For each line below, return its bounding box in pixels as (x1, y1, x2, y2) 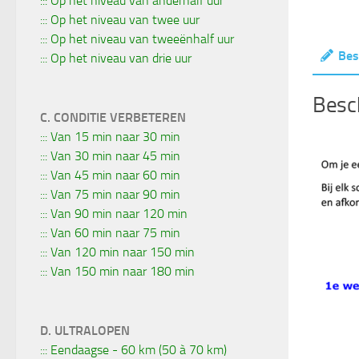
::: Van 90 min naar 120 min (40, 205, 188, 221)
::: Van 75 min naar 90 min (40, 186, 180, 202)
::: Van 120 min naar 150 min (40, 244, 195, 260)
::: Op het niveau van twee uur (40, 11, 200, 27)
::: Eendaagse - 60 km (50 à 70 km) (40, 341, 227, 357)
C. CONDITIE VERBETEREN (40, 109, 186, 125)
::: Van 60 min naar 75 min (40, 224, 180, 240)
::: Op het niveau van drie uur (40, 50, 192, 66)
